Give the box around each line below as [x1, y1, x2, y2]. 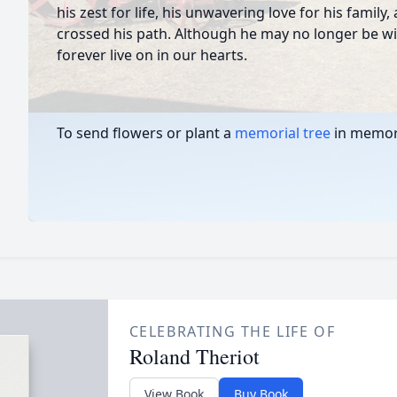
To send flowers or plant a [57, 123, 235, 143]
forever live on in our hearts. [57, 45, 247, 65]
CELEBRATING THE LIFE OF [128, 322, 336, 341]
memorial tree [235, 123, 331, 143]
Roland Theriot [128, 342, 260, 370]
